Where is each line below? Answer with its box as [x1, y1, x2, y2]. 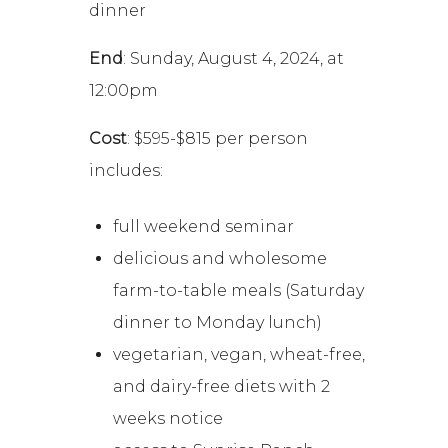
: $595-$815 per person [127, 128, 309, 148]
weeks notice [113, 408, 224, 428]
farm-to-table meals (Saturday [113, 280, 365, 300]
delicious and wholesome [113, 248, 328, 268]
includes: [89, 160, 164, 180]
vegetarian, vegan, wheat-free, [113, 344, 366, 364]
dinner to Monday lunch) [113, 312, 323, 332]
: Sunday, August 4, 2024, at [123, 48, 345, 68]
